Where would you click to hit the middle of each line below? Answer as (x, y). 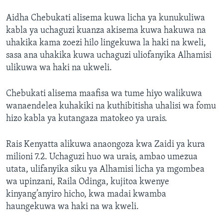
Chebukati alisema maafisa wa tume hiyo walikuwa (104, 94)
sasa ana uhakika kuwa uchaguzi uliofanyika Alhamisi (109, 56)
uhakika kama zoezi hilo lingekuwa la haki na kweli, (106, 43)
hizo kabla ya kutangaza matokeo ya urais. (87, 119)
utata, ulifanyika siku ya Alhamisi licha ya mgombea (105, 170)
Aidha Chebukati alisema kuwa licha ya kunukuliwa (106, 18)
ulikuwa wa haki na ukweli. (59, 68)
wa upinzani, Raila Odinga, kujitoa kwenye (88, 182)
